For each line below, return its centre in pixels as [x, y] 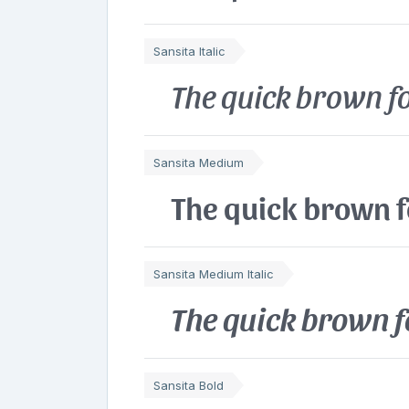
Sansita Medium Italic [214, 273]
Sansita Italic [189, 51]
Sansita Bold [189, 385]
